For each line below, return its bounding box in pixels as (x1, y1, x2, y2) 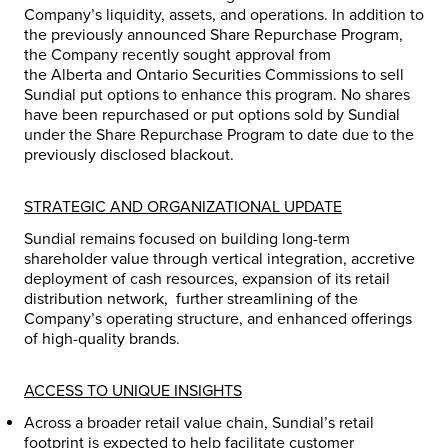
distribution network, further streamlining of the (24, 289, 358, 310)
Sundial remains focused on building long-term (24, 229, 350, 250)
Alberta (51, 65, 102, 86)
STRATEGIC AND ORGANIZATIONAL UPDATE (24, 197, 342, 218)
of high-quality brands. (24, 329, 180, 350)
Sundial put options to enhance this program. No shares (24, 85, 410, 106)
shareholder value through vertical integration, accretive (24, 249, 415, 270)
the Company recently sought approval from (24, 45, 331, 66)
